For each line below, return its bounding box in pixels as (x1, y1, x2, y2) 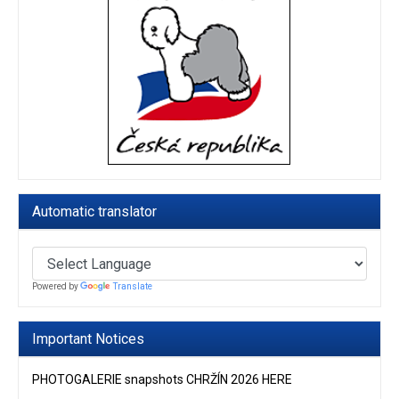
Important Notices (32, 330, 144, 348)
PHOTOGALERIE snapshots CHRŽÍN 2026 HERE (32, 372, 292, 387)
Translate (113, 281, 152, 292)
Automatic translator (32, 203, 157, 221)
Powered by (32, 281, 80, 292)
